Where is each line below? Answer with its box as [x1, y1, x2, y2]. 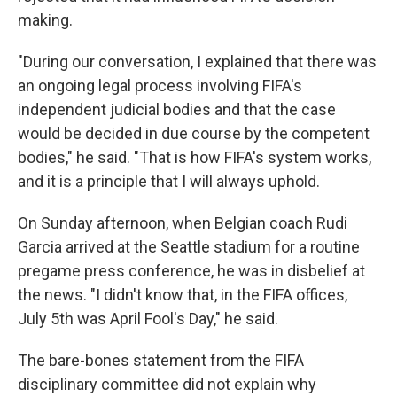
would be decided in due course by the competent [18, 123, 370, 143]
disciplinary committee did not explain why [18, 374, 316, 393]
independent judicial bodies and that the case [18, 99, 336, 119]
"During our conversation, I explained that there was [18, 51, 377, 71]
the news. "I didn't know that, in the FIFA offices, [18, 284, 347, 304]
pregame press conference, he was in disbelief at [18, 261, 365, 280]
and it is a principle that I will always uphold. [18, 171, 320, 191]
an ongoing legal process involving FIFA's [18, 75, 302, 95]
